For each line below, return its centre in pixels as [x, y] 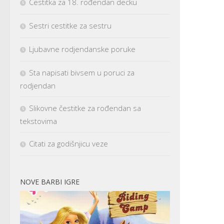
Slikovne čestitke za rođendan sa [85, 108]
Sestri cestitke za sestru [70, 26]
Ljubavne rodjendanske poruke [82, 49]
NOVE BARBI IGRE [50, 182]
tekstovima [38, 121]
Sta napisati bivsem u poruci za [82, 73]
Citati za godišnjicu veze [68, 144]
